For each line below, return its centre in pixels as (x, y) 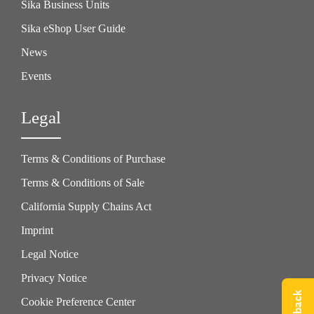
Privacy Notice (54, 278)
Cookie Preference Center (78, 301)
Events (36, 76)
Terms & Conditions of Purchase (93, 158)
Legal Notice (50, 254)
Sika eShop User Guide (73, 28)
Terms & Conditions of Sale (83, 182)
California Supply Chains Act (86, 206)
